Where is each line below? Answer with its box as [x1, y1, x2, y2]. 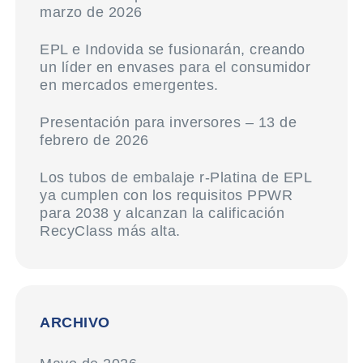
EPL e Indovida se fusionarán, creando [40, 41, 305, 58]
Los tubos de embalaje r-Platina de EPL [40, 169, 312, 186]
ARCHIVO [40, 314, 110, 331]
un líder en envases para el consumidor [40, 59, 311, 75]
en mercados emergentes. [40, 77, 219, 93]
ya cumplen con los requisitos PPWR [40, 187, 293, 203]
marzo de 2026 [40, 4, 143, 20]
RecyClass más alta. [40, 223, 181, 239]
